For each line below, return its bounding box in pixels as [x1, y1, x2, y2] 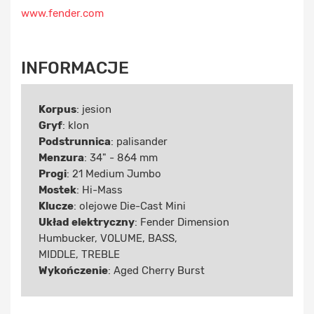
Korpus [39, 103, 76, 116]
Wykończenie [39, 264, 108, 278]
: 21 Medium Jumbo [67, 168, 161, 181]
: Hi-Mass [76, 184, 123, 197]
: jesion [76, 103, 111, 116]
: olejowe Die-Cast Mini [74, 200, 186, 213]
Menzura [39, 151, 84, 165]
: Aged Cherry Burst [108, 264, 205, 278]
